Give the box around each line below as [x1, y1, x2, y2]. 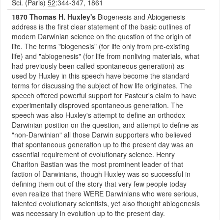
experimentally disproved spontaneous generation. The [12, 100, 183, 110]
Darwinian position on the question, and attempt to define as [12, 120, 198, 130]
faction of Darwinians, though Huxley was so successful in [12, 169, 191, 179]
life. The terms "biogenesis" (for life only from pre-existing [12, 41, 190, 51]
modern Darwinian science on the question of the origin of [12, 31, 191, 41]
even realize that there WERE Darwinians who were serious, [12, 189, 198, 198]
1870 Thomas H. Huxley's [12, 12, 96, 22]
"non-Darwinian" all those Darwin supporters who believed [12, 130, 192, 139]
